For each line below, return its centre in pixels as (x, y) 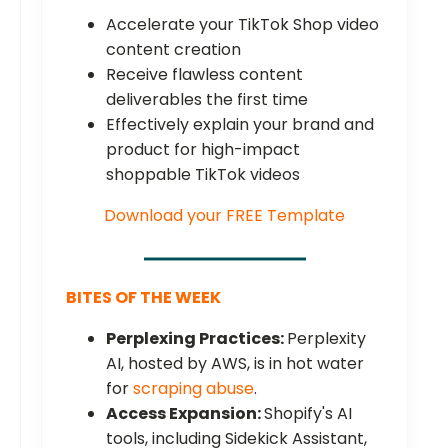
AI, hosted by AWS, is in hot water (235, 364)
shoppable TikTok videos (203, 175)
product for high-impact (203, 150)
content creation (173, 50)
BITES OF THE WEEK (143, 298)
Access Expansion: (185, 414)
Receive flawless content (204, 75)
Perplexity (326, 339)
